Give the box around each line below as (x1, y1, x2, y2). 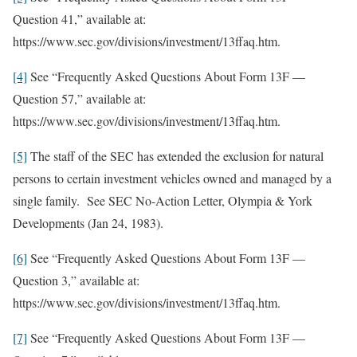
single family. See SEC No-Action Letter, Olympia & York (13, 192, 312, 209)
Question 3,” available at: (13, 272, 139, 288)
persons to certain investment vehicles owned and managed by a (13, 170, 331, 186)
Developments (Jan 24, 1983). (13, 214, 163, 231)
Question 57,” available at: (13, 90, 146, 107)
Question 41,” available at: (13, 10, 146, 27)
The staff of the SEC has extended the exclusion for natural (27, 147, 324, 164)
